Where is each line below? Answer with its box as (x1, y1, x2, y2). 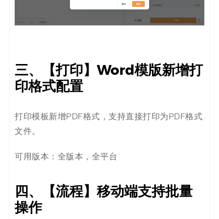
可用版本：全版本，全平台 (15, 152, 117, 161)
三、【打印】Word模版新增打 (15, 61, 203, 79)
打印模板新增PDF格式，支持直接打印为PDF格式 (15, 112, 202, 121)
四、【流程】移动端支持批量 (15, 182, 193, 200)
